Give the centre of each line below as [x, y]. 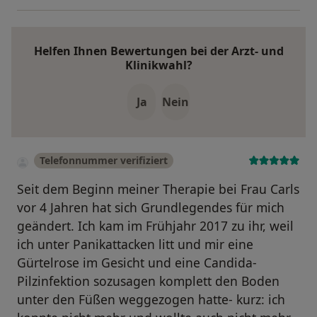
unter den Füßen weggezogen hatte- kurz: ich [151, 300]
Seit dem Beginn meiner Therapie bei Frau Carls [158, 189]
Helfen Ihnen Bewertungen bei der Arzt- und [158, 51]
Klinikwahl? [158, 65]
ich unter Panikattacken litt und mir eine [135, 244]
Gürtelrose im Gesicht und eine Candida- [137, 263]
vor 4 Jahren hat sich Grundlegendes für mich [151, 208]
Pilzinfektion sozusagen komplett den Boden [148, 281]
